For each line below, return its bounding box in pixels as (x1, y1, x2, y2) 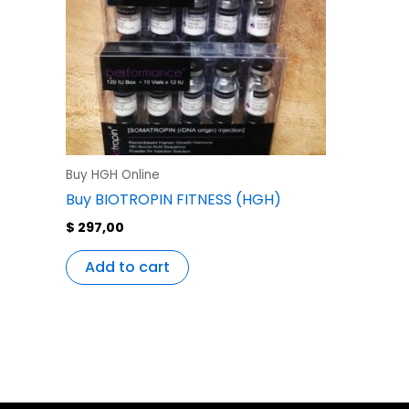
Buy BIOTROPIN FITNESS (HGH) (66, 189, 281, 211)
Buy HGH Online (66, 165, 160, 184)
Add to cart (85, 256, 170, 278)
